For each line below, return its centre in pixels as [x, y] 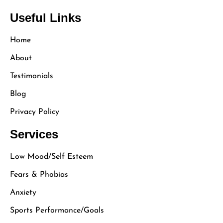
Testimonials [32, 76]
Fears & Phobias [39, 174]
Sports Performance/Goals [57, 210]
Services [34, 134]
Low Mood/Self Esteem [52, 157]
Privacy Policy [35, 112]
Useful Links [46, 17]
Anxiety [23, 192]
